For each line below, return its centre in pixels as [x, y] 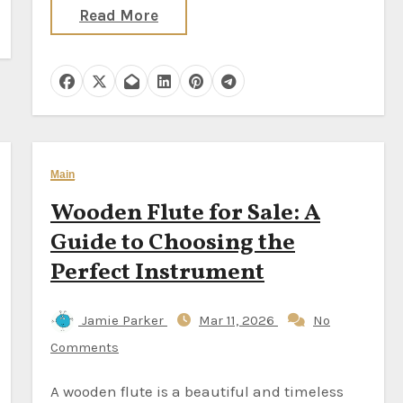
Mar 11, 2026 [238, 320]
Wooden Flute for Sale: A [185, 213]
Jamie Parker [123, 320]
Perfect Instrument [157, 273]
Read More [119, 15]
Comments [85, 347]
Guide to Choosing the [173, 243]
